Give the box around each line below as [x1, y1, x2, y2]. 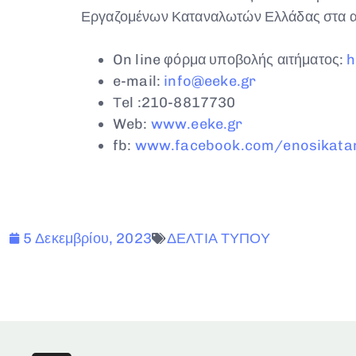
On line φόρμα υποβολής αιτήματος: [113, 50, 347, 68]
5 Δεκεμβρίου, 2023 [23, 229, 152, 247]
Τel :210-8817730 [113, 93, 236, 111]
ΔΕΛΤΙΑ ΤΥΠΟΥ [166, 229, 270, 247]
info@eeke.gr [164, 72, 257, 90]
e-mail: [113, 72, 164, 90]
